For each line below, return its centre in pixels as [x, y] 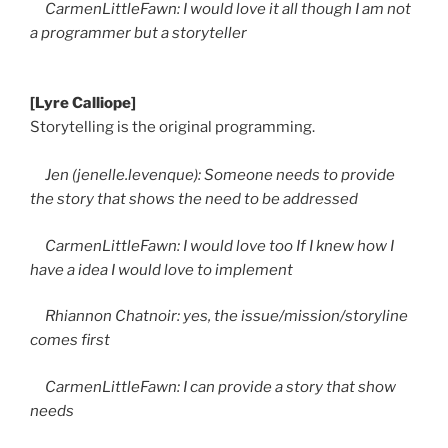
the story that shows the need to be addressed [194, 199]
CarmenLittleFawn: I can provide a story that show [213, 386]
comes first [70, 340]
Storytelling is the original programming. [172, 127]
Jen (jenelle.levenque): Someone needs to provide [212, 175]
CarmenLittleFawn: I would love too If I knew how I [212, 245]
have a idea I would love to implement [161, 269]
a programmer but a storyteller [138, 32]
